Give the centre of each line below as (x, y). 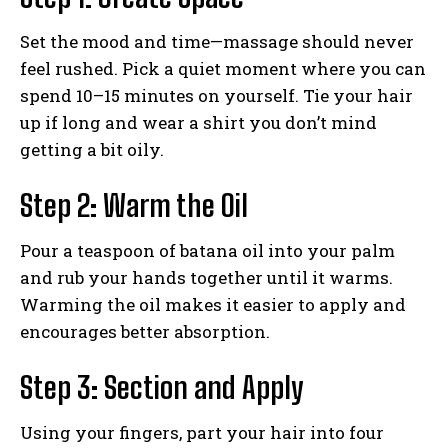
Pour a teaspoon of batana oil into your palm (207, 250)
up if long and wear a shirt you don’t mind (198, 122)
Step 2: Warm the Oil (134, 204)
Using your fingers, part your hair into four (202, 432)
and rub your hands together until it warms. (206, 277)
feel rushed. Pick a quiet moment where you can (223, 68)
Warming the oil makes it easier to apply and (213, 304)
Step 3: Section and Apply (162, 386)
